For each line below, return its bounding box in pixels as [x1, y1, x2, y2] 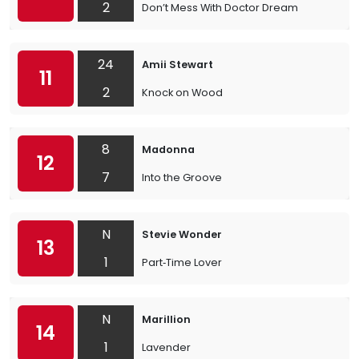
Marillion [142, 313, 191, 326]
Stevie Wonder [142, 228, 222, 241]
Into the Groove [142, 171, 222, 184]
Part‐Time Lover [142, 256, 222, 269]
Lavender [142, 341, 191, 354]
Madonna [142, 143, 195, 156]
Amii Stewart [142, 58, 213, 71]
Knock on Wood [142, 86, 223, 99]
